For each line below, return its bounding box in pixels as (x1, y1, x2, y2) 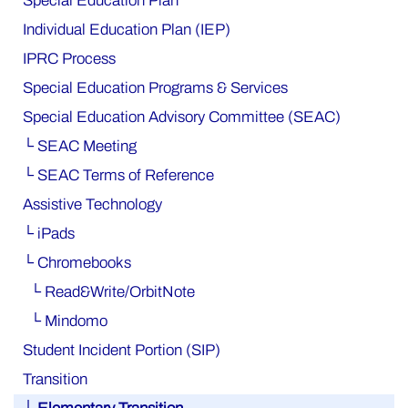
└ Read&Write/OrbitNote (23, 282, 195, 301)
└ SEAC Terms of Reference (23, 166, 214, 184)
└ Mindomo (23, 311, 107, 330)
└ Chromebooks (23, 253, 131, 271)
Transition (23, 370, 87, 388)
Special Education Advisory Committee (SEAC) (23, 107, 341, 126)
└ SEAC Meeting (23, 137, 137, 155)
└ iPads (23, 224, 75, 242)
